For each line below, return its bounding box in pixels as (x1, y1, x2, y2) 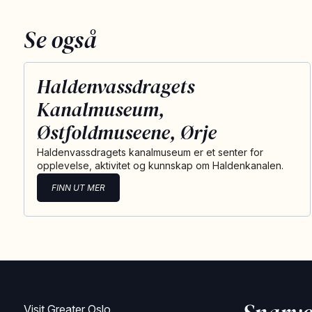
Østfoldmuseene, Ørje (36, 119, 217, 146)
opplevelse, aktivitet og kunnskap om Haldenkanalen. (36, 159, 283, 171)
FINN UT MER (51, 182, 105, 193)
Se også (23, 24, 97, 56)
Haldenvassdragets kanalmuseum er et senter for (36, 146, 263, 158)
